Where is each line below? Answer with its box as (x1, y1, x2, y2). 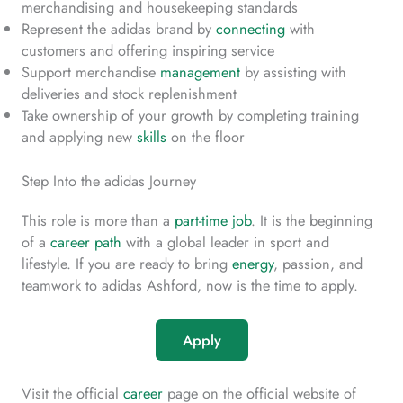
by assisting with (240, 60, 346, 83)
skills (137, 125, 166, 148)
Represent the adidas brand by (22, 17, 216, 40)
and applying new (22, 125, 137, 148)
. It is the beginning (251, 209, 372, 231)
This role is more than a (22, 209, 175, 231)
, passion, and (273, 252, 363, 274)
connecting (216, 17, 285, 40)
